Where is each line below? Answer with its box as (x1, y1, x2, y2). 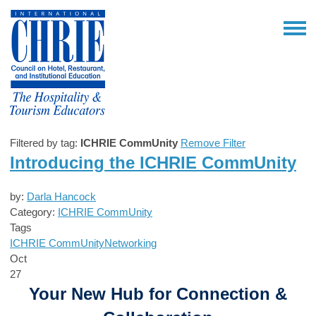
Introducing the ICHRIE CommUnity (10, 153, 296, 172)
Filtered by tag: (10, 137, 80, 149)
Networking (104, 237, 157, 249)
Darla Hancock (27, 190, 96, 202)
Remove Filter (181, 137, 245, 149)
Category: (10, 206, 58, 218)
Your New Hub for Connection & (29, 284, 287, 303)
